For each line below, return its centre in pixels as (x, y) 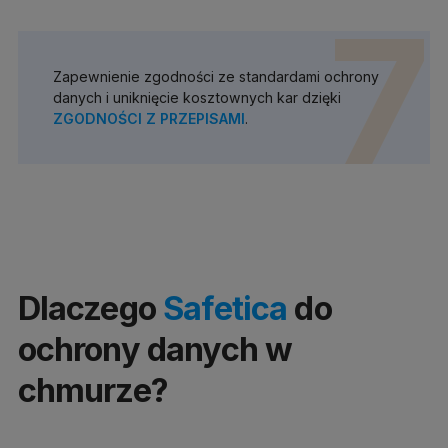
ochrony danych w (155, 348)
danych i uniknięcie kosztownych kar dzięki (196, 98)
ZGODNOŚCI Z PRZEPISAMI (148, 119)
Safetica (225, 307)
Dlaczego (90, 307)
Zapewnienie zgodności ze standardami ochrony (215, 77)
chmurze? (92, 389)
